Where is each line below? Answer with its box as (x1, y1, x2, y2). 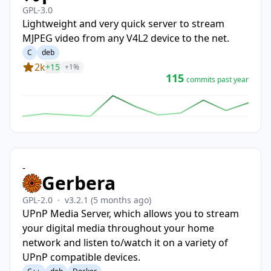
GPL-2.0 (22, 194, 53, 206)
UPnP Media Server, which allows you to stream (22, 207, 239, 220)
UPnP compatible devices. (22, 250, 140, 264)
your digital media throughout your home (22, 221, 214, 235)
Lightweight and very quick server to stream (22, 17, 224, 30)
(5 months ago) (91, 194, 151, 206)
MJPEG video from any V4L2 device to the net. (22, 31, 229, 45)
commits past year (186, 74, 249, 85)
